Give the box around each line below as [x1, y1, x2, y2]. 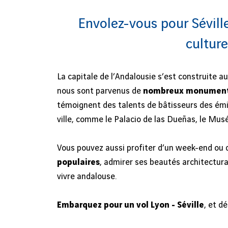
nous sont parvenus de [57, 87, 143, 96]
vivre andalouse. [57, 172, 117, 181]
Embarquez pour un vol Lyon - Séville [57, 201, 204, 210]
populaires [57, 158, 100, 167]
